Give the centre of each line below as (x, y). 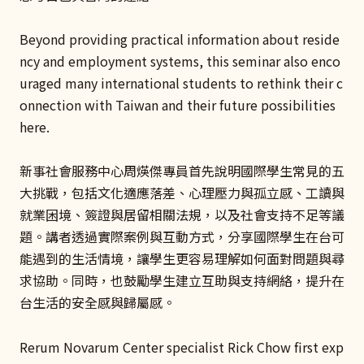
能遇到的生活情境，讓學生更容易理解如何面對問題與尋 (182, 259)
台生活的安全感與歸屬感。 (97, 303)
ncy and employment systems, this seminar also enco (180, 61)
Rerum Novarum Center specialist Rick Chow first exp (182, 347)
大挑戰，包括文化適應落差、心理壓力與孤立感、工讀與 (182, 193)
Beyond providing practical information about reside (180, 39)
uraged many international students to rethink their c (181, 83)
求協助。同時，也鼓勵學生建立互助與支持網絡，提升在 (182, 281)
